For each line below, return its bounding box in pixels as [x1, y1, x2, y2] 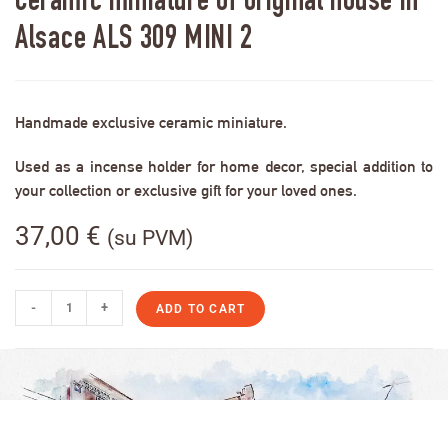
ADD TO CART [156, 302, 246, 317]
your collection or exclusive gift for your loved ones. [15, 181, 357, 201]
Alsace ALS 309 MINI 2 [15, 25, 253, 58]
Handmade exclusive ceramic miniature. [15, 113, 287, 133]
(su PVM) [107, 226, 193, 251]
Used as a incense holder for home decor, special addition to [15, 157, 433, 177]
